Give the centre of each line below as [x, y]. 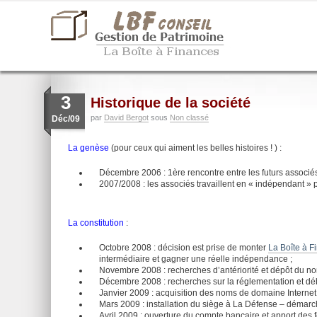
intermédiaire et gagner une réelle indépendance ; [196, 259]
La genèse [88, 148]
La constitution [96, 223]
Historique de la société [171, 103]
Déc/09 [66, 119]
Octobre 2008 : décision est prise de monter [184, 248]
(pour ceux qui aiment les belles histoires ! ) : [195, 148]
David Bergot [126, 117]
